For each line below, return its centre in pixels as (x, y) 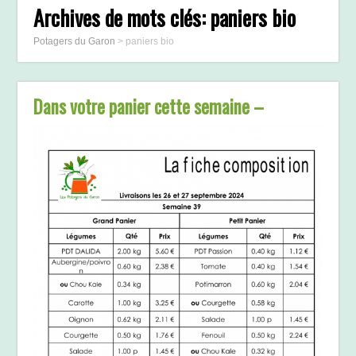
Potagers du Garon (75, 42)
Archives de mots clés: (122, 18)
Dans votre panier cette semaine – (149, 107)
